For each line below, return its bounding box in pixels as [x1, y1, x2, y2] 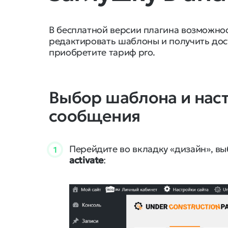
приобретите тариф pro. [49, 46, 156, 58]
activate [69, 154, 104, 166]
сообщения [49, 105, 140, 126]
